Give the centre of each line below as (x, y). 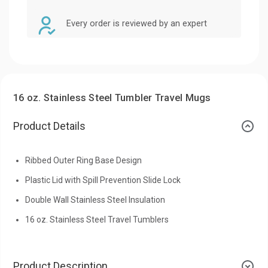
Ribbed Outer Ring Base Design (83, 160)
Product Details (49, 126)
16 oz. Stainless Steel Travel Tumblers (97, 219)
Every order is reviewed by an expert (137, 23)
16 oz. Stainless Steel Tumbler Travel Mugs (112, 98)
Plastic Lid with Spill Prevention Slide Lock (103, 180)
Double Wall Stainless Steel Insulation (95, 200)
